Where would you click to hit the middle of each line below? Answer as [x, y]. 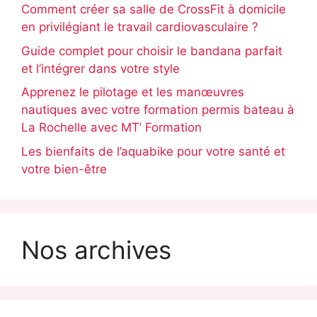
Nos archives [96, 249]
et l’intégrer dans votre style [100, 68]
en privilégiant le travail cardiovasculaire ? [140, 27]
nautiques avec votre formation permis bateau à [158, 110]
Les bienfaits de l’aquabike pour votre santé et [153, 151]
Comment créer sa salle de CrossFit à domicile [154, 10]
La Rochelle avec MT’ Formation [111, 128]
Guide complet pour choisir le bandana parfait [152, 51]
